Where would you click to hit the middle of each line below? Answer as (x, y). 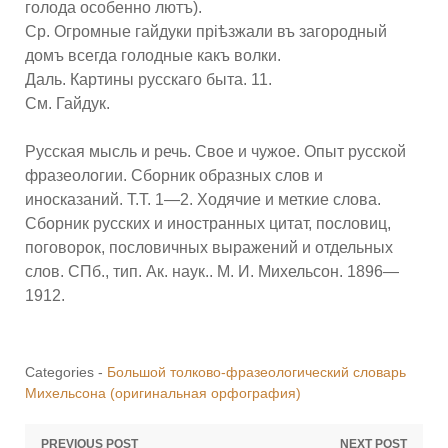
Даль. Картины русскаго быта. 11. (148, 79)
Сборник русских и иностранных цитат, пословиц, (208, 223)
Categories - (66, 372)
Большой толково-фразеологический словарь (256, 372)
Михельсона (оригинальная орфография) (163, 393)
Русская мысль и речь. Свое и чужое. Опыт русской (215, 151)
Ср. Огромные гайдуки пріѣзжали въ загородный (206, 31)
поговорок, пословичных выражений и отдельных (209, 247)
